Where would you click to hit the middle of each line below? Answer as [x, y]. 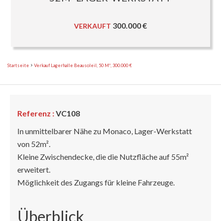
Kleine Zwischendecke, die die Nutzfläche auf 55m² [103, 157]
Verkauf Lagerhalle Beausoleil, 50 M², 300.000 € [83, 65]
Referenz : [36, 113]
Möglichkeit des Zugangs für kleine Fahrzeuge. [96, 182]
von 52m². [34, 144]
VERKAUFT [92, 26]
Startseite [18, 65]
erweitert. [34, 169]
